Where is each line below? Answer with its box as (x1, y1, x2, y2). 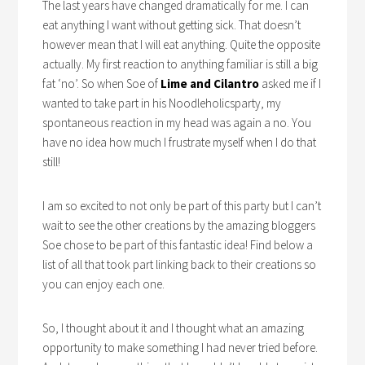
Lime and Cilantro (161, 76, 260, 92)
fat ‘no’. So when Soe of (42, 76, 161, 92)
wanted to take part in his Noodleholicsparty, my (42, 95, 282, 112)
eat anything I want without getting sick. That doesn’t (42, 17, 301, 33)
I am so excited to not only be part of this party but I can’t (42, 198, 322, 214)
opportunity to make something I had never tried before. (42, 340, 319, 356)
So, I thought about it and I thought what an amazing (42, 320, 305, 336)
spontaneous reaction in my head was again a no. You (42, 115, 312, 131)
